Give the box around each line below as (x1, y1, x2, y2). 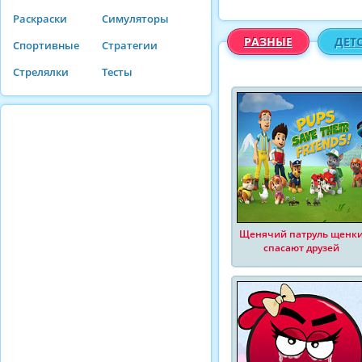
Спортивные (13, 38, 79, 53)
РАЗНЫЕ (244, 34, 293, 49)
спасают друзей (263, 241, 339, 255)
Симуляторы (102, 11, 169, 26)
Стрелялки (13, 65, 69, 79)
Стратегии (102, 38, 158, 53)
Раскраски (13, 11, 67, 26)
